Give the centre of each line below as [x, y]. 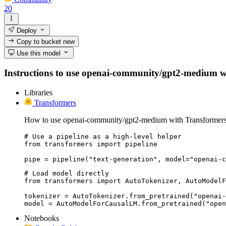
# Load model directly [67, 173]
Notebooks [42, 218]
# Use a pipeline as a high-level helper [103, 136]
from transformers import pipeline [91, 144]
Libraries [38, 92]
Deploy [26, 30]
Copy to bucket [39, 42]
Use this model [38, 53]
